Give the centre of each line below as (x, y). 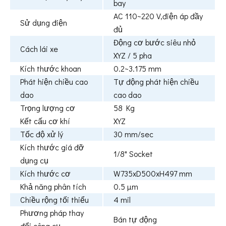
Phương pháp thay (52, 213)
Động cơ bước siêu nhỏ (155, 42)
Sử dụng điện (44, 23)
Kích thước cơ (45, 174)
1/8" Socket (133, 154)
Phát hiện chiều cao (54, 82)
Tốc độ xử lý (42, 134)
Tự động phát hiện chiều (156, 82)
